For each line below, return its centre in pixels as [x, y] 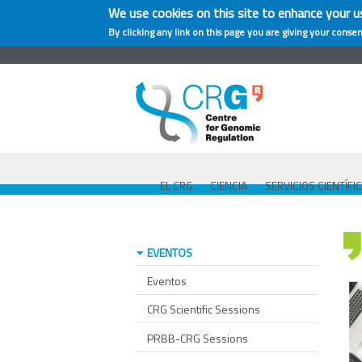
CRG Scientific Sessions [204, 309]
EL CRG [176, 186]
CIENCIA [229, 186]
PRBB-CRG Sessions [198, 338]
